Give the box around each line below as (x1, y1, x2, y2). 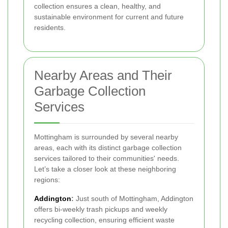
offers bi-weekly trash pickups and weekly (34, 205, 167, 214)
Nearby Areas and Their (34, 68, 172, 83)
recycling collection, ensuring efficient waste (34, 216, 175, 224)
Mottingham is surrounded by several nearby (34, 133, 178, 141)
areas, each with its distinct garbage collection (34, 144, 182, 152)
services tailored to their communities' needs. (34, 154, 179, 163)
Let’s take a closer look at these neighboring (34, 165, 176, 174)
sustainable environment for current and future (34, 13, 184, 21)
